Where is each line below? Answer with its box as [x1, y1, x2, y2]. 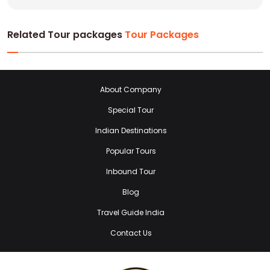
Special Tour [108, 105, 154, 116]
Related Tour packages [7, 28, 125, 42]
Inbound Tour [106, 166, 155, 177]
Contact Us [110, 228, 152, 239]
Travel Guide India [97, 207, 165, 218]
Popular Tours [105, 146, 156, 157]
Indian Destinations [95, 125, 167, 136]
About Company [100, 84, 162, 95]
